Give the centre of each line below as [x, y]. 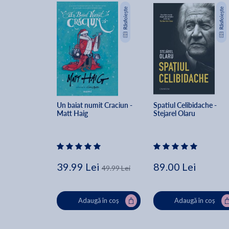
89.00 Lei [175, 167]
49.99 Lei [116, 168]
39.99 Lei [78, 167]
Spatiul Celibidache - [186, 105]
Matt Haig [72, 113]
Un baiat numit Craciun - [95, 105]
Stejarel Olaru [174, 113]
